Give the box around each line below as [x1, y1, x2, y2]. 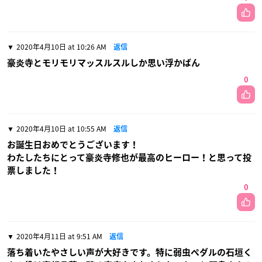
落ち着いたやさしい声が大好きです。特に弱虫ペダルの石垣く [7, 248, 252, 257]
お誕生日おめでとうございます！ [7, 140, 139, 150]
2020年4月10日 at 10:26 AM [16, 42, 106, 53]
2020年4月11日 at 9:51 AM [16, 231, 102, 242]
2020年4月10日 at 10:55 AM [16, 123, 106, 135]
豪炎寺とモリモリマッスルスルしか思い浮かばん [7, 58, 200, 68]
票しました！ [7, 166, 60, 175]
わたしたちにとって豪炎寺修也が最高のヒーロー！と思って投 [7, 153, 251, 163]
